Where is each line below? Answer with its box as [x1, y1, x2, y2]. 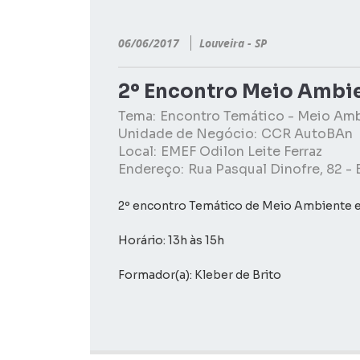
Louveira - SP [199, 35, 267, 51]
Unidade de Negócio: [118, 125, 257, 142]
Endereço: [118, 161, 184, 178]
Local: [118, 143, 157, 160]
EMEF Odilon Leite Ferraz [161, 143, 322, 160]
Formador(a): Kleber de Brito [118, 268, 284, 282]
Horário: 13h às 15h [118, 233, 224, 247]
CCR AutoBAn [261, 125, 353, 142]
